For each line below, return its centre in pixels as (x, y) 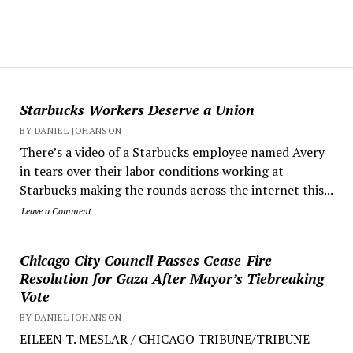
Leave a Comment (56, 211)
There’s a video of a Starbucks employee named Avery (172, 152)
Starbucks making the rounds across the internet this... (176, 190)
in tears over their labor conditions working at (151, 171)
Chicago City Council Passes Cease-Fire (145, 260)
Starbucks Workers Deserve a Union (137, 110)
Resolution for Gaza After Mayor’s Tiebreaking (171, 278)
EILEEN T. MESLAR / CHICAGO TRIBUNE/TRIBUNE (164, 339)
